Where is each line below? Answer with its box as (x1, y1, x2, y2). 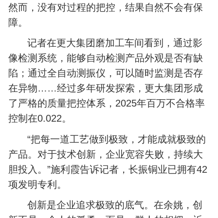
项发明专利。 (8, 179, 67, 190)
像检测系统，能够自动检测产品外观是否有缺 (8, 53, 203, 64)
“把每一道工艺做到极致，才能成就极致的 (27, 133, 206, 145)
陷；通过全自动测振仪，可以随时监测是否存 (8, 68, 203, 79)
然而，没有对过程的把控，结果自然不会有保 (8, 1, 203, 13)
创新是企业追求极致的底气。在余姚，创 (27, 200, 203, 211)
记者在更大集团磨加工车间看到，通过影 (27, 37, 203, 49)
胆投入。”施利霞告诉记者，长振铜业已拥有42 (8, 163, 208, 175)
